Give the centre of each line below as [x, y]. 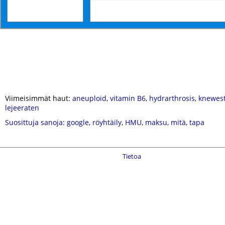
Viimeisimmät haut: [39, 98]
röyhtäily [107, 122]
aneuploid [89, 98]
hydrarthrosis [172, 98]
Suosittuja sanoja [34, 122]
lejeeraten [22, 108]
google [78, 122]
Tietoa [132, 156]
